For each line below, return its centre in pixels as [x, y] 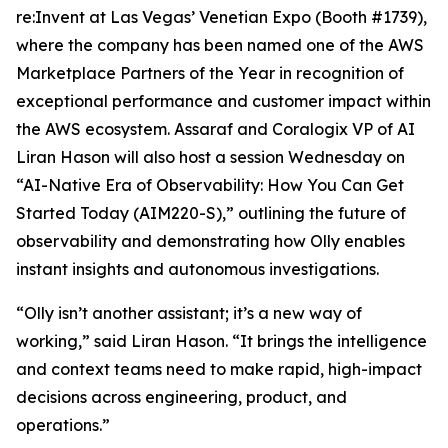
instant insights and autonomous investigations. [197, 269]
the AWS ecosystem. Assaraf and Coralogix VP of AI [215, 129]
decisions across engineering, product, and [181, 397]
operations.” [63, 425]
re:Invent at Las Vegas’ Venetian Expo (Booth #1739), [221, 17]
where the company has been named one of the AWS [220, 45]
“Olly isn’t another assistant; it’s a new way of [189, 313]
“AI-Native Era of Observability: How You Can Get [210, 185]
